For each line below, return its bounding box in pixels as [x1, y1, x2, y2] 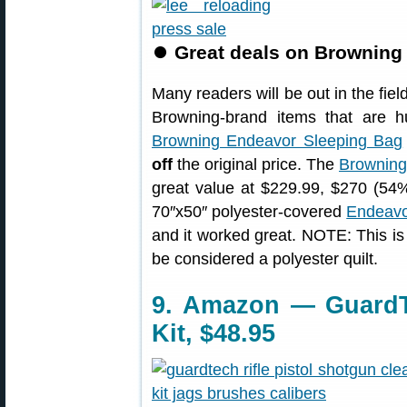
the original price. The [173, 155, 339, 174]
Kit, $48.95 [152, 320, 275, 347]
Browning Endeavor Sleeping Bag [152, 132, 403, 150]
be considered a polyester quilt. [152, 250, 378, 268]
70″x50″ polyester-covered [152, 203, 347, 221]
